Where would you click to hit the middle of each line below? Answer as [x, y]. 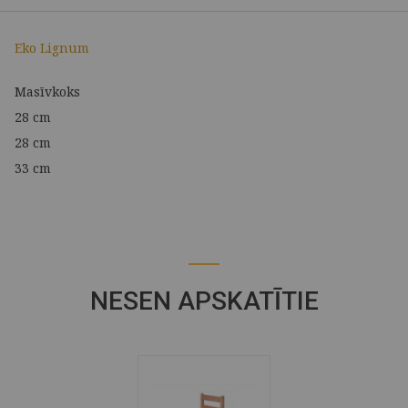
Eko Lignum [52, 48]
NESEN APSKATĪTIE [204, 301]
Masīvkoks [47, 92]
